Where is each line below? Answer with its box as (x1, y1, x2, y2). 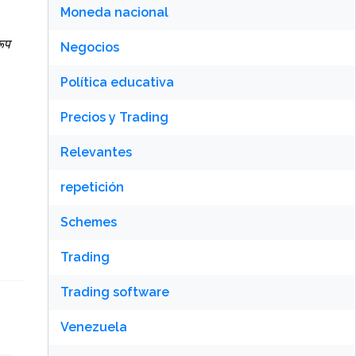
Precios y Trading (60, 110, 168, 125)
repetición (60, 180, 124, 195)
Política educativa (60, 75, 174, 90)
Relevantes (60, 145, 132, 160)
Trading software (60, 284, 169, 300)
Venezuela (60, 319, 127, 335)
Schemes (60, 215, 117, 230)
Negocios (60, 40, 119, 55)
